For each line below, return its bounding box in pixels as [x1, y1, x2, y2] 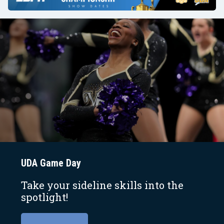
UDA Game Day [21, 156, 81, 169]
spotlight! [21, 190, 68, 203]
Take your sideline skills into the [21, 178, 183, 191]
